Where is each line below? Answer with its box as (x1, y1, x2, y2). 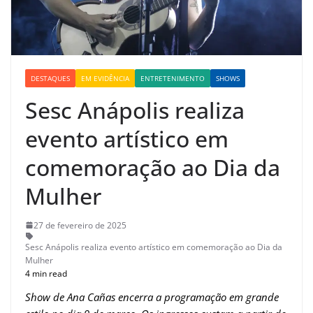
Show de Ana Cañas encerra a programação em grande (25, 289, 279, 304)
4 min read (25, 267, 67, 279)
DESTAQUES (31, 73, 70, 83)
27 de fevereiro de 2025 (34, 219, 126, 231)
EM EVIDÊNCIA (81, 73, 129, 83)
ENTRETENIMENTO (140, 73, 205, 83)
